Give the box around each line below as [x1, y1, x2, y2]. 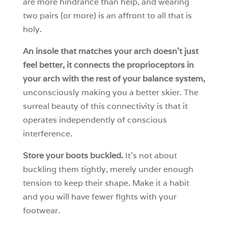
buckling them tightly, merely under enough [22, 164, 193, 175]
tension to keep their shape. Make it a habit [22, 178, 189, 189]
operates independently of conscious [22, 115, 167, 126]
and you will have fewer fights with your [22, 191, 177, 203]
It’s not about [123, 150, 177, 161]
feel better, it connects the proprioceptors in [22, 60, 194, 71]
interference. [22, 128, 74, 139]
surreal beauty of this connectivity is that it [22, 101, 188, 112]
